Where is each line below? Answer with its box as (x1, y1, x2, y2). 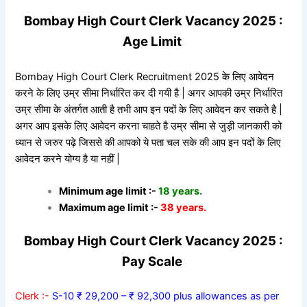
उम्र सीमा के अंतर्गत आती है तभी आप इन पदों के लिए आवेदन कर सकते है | (15, 103, 283, 116)
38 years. (158, 201, 207, 214)
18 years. (156, 184, 203, 197)
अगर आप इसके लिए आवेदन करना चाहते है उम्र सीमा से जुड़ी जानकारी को (15, 119, 282, 132)
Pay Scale (122, 253, 185, 269)
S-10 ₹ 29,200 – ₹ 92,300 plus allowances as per (49, 290, 280, 303)
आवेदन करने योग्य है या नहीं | (15, 152, 123, 165)
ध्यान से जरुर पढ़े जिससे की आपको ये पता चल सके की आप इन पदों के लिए (15, 136, 282, 149)
